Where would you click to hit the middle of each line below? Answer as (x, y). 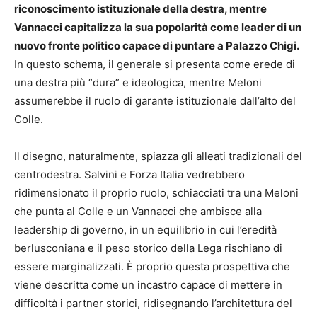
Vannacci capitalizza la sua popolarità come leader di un (158, 28)
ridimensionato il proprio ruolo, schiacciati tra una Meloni (156, 193)
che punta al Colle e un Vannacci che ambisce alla (138, 212)
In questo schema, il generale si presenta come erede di (155, 64)
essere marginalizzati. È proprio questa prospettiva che (152, 267)
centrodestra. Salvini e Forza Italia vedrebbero (129, 175)
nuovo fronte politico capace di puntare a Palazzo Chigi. (157, 46)
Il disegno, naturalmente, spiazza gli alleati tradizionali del (158, 156)
